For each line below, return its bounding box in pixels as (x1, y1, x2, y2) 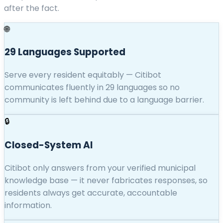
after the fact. (4, 2, 59, 14)
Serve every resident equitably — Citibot (4, 69, 161, 81)
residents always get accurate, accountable (4, 187, 177, 199)
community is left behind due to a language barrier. (4, 94, 204, 106)
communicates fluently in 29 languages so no (4, 81, 180, 93)
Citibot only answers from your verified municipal (4, 162, 196, 174)
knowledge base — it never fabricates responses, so (4, 174, 208, 186)
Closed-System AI (4, 138, 93, 152)
